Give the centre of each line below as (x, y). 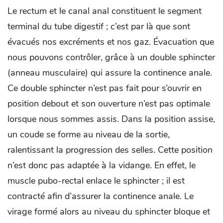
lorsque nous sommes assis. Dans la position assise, (111, 119)
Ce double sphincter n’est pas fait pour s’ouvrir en (105, 88)
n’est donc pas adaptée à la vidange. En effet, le (102, 166)
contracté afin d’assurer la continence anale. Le (101, 196)
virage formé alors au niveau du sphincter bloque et (109, 212)
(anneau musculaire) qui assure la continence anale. (110, 73)
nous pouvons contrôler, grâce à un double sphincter (111, 57)
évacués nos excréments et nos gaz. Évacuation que (111, 42)
